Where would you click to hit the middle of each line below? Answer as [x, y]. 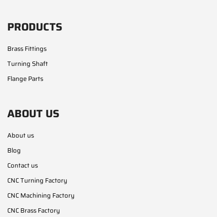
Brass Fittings [27, 48]
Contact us [23, 165]
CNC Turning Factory [37, 180]
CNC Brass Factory [34, 210]
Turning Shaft [28, 63]
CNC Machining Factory [41, 195]
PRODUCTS [35, 27]
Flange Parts [25, 78]
